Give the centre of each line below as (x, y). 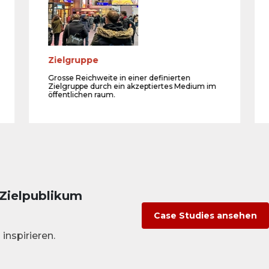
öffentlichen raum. (81, 95)
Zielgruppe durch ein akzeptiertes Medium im (132, 86)
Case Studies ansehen (205, 215)
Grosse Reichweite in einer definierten (119, 78)
